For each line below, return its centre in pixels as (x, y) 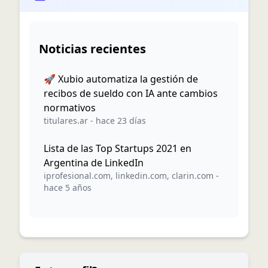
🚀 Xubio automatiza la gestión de (121, 79)
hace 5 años (68, 188)
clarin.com (193, 176)
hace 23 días (121, 121)
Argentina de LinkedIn (94, 163)
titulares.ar (66, 121)
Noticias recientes (92, 49)
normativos (70, 108)
